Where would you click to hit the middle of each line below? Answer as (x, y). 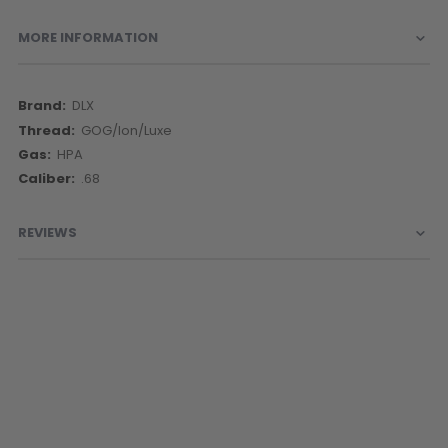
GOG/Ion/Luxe (127, 130)
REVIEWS (47, 233)
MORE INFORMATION (87, 38)
